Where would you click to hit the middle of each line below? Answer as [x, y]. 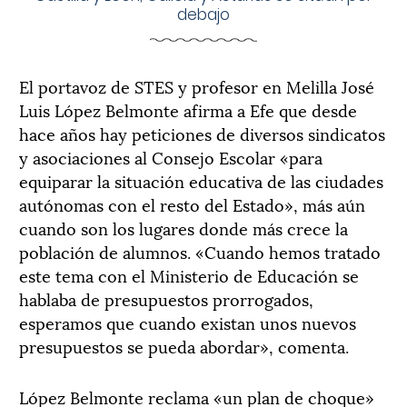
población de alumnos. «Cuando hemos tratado [200, 251]
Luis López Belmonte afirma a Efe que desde [188, 109]
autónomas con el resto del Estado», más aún [192, 203]
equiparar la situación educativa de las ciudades [201, 180]
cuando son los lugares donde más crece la [184, 227]
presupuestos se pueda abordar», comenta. [184, 345]
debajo [203, 14]
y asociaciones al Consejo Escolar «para [171, 156]
